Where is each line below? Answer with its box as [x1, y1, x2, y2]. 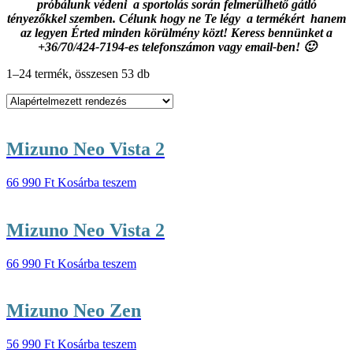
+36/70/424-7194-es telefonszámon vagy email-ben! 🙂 [37, 39, 316, 54]
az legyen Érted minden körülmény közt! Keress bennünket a [20, 25, 333, 39]
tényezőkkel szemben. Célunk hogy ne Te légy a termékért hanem [7, 11, 346, 25]
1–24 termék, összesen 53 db [6, 66, 150, 80]
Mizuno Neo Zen [6, 300, 141, 321]
